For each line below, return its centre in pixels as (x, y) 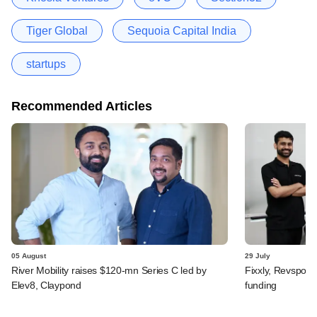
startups (46, 64)
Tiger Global (57, 30)
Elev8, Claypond (46, 285)
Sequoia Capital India (182, 30)
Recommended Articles (82, 106)
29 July (258, 255)
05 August (29, 255)
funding (261, 285)
